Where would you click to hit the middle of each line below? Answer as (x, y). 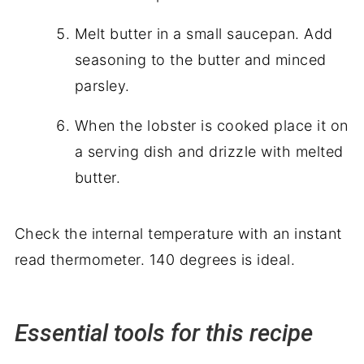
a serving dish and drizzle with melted (209, 152)
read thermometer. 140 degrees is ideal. (155, 260)
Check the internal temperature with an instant (178, 234)
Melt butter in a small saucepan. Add (204, 34)
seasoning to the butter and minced (200, 60)
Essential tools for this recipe (163, 333)
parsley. (102, 86)
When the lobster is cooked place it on (211, 126)
